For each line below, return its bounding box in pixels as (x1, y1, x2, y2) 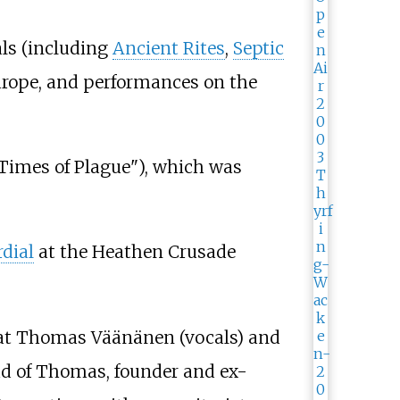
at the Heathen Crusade (33, 241, 236, 263)
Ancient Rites (112, 37, 225, 60)
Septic (232, 37, 284, 60)
